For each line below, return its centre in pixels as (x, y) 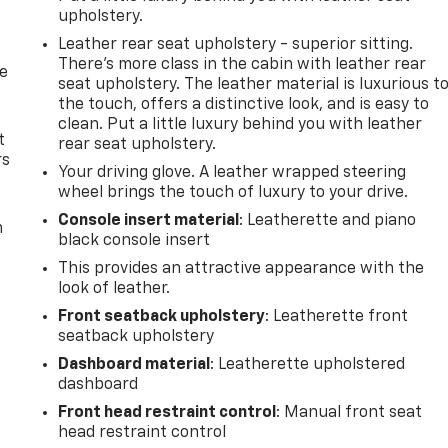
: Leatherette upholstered (308, 364)
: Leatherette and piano (328, 220)
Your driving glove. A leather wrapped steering (232, 172)
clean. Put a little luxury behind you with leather (240, 124)
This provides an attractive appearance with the (241, 268)
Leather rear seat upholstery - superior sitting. (236, 44)
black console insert (134, 240)
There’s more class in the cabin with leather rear (242, 64)
